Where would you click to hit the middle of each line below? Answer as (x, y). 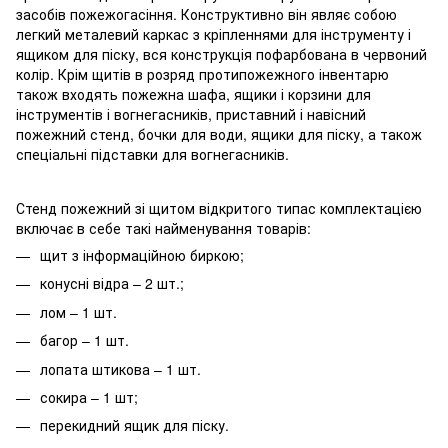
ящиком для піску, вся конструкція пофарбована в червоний (221, 53)
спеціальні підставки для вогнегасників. (152, 153)
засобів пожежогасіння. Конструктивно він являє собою (206, 13)
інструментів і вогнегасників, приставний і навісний (191, 113)
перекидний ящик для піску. (134, 425)
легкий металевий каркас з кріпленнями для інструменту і (213, 33)
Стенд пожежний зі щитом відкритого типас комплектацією (219, 207)
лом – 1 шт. (78, 311)
